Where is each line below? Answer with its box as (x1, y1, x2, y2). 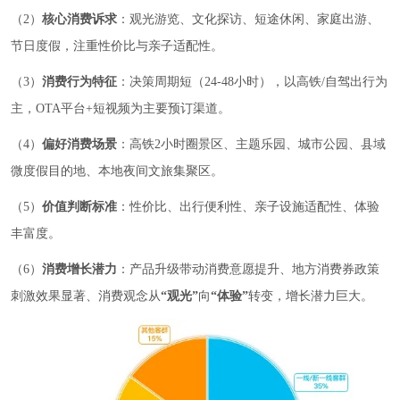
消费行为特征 (42, 74, 117, 88)
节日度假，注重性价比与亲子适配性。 (11, 38, 223, 53)
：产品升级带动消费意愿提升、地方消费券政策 (117, 262, 379, 276)
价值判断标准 (42, 199, 117, 213)
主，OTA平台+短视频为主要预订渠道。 (11, 101, 230, 115)
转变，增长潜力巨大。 (248, 288, 373, 303)
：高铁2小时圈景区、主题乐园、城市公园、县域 (117, 137, 386, 151)
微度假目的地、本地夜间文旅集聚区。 (11, 163, 223, 178)
